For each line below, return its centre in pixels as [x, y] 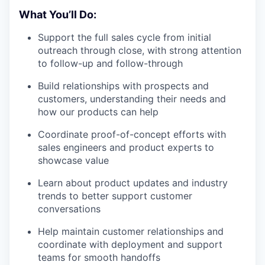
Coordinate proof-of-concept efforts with [132, 135]
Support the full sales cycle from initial [125, 38]
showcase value [73, 161]
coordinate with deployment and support [130, 245]
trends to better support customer [115, 196]
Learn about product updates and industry [133, 183]
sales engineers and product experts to [126, 148]
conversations [69, 209]
